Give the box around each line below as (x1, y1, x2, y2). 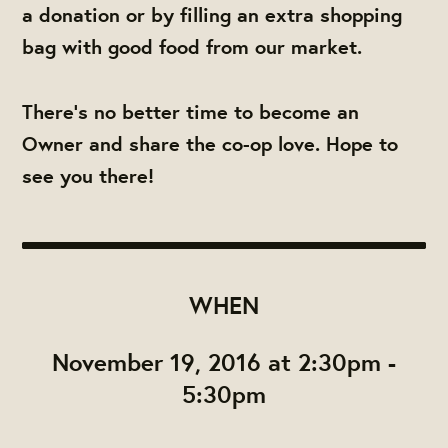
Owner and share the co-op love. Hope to (22, 129, 399, 157)
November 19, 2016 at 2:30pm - (52, 345, 396, 378)
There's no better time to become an (22, 97, 360, 125)
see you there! (22, 161, 155, 189)
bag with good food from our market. (22, 33, 363, 61)
